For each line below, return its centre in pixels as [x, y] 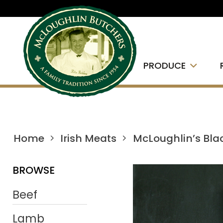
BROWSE [34, 170]
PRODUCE [165, 65]
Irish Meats [89, 138]
